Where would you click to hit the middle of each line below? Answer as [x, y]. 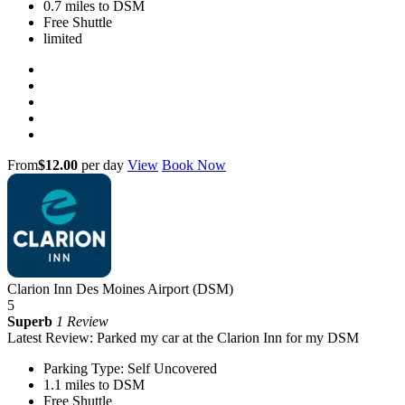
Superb [30, 321]
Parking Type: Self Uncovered [130, 368]
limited [63, 38]
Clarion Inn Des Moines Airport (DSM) [120, 288]
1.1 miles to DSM [94, 384]
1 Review [82, 321]
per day [101, 165]
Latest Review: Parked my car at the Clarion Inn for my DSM [183, 337]
